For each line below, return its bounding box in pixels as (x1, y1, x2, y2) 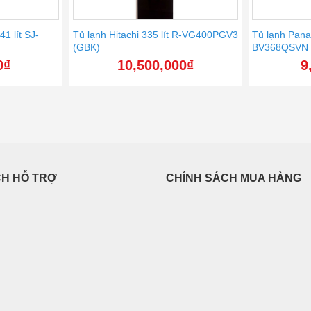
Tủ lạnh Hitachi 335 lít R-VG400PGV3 (72, 28, 238, 40)
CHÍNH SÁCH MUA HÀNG (166, 171, 301, 184)
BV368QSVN (252, 41, 309, 53)
